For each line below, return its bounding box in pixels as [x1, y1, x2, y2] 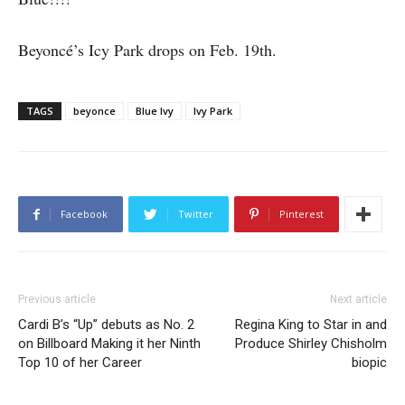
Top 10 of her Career [18, 353, 142, 371]
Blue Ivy [136, 103, 174, 118]
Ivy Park [193, 103, 232, 118]
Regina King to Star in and [235, 316, 387, 333]
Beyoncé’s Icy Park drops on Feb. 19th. [18, 38, 277, 61]
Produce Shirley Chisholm [235, 334, 387, 352]
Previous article [18, 292, 96, 306]
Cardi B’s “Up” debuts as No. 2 [18, 316, 194, 333]
